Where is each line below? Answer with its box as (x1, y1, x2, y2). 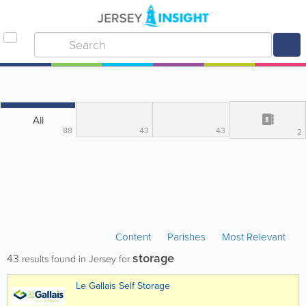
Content (115, 229, 154, 245)
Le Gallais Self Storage (76, 279, 170, 293)
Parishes (167, 229, 206, 245)
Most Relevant (222, 229, 286, 245)
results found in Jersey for (19, 252, 133, 266)
